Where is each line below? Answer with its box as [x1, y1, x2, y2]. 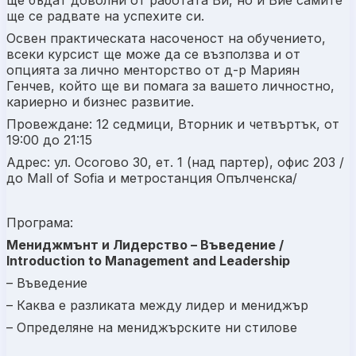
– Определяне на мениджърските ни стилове [6, 319, 297, 335]
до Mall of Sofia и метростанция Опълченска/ [6, 170, 297, 186]
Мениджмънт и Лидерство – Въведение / [6, 237, 284, 253]
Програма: [6, 215, 73, 230]
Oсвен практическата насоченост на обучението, [6, 30, 326, 46]
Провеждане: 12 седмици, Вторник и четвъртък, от [6, 116, 339, 132]
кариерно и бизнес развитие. [6, 94, 194, 110]
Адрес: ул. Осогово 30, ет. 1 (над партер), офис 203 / [6, 154, 344, 170]
